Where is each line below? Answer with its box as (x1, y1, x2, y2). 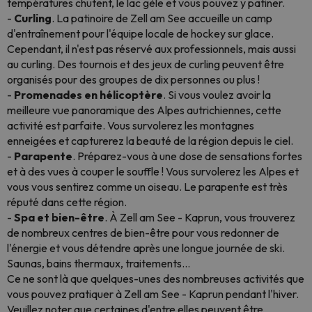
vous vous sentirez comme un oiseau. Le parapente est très (7, 180, 288, 194)
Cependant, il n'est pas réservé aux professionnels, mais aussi (7, 42, 296, 56)
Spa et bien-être (14, 210, 104, 224)
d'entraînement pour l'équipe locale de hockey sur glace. (7, 26, 274, 40)
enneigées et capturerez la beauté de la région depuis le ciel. (7, 134, 293, 148)
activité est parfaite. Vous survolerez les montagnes (7, 118, 254, 132)
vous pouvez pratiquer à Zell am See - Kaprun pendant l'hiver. (7, 287, 299, 301)
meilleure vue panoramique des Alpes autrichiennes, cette (7, 103, 281, 117)
